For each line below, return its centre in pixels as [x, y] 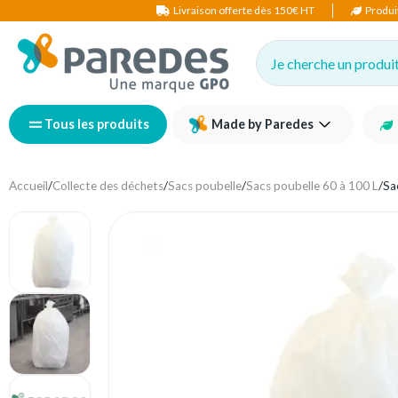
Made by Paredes [263, 124]
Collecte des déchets [108, 186]
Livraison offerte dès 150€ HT [244, 10]
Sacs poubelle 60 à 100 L [312, 186]
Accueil [28, 186]
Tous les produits [97, 124]
